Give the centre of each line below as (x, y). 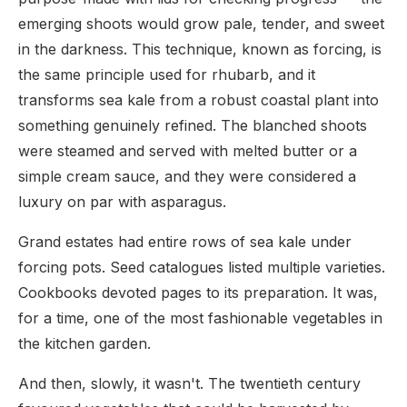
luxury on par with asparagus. (122, 202)
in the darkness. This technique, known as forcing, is (200, 49)
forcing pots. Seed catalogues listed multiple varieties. (202, 267)
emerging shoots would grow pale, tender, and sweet (201, 24)
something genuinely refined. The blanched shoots (193, 125)
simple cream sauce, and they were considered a (187, 176)
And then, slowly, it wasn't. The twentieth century (189, 383)
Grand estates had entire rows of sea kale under (185, 242)
